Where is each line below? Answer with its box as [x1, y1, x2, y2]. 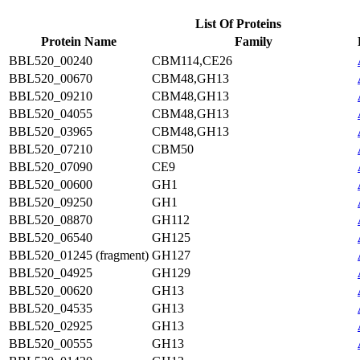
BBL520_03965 [9, 125, 92, 138]
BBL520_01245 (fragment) [9, 248, 149, 262]
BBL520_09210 [9, 89, 92, 103]
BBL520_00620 [9, 284, 92, 297]
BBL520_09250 [9, 195, 92, 209]
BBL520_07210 [9, 142, 92, 156]
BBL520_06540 [9, 231, 92, 244]
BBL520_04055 [9, 107, 92, 121]
